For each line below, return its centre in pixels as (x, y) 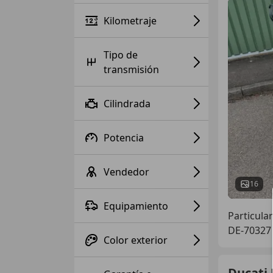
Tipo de (121, 55)
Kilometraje (130, 20)
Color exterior (136, 240)
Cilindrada (127, 103)
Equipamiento (136, 206)
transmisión (131, 69)
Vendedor (126, 172)
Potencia (124, 137)
